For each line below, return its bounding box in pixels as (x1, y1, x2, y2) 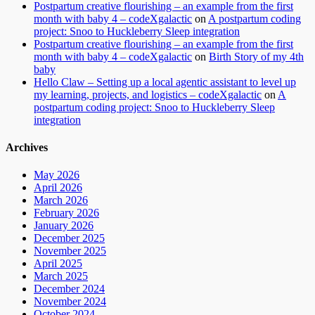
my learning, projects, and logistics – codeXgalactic (34, 88, 262, 101)
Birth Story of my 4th (209, 50, 304, 63)
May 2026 (34, 169, 79, 181)
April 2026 (34, 181, 82, 194)
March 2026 (34, 194, 88, 207)
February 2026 (34, 207, 99, 219)
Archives (6, 141, 48, 153)
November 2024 (34, 295, 106, 308)
